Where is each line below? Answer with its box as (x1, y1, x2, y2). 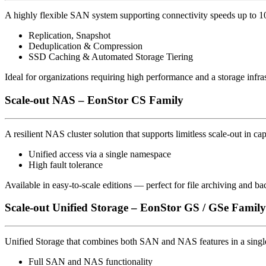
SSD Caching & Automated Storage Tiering (28, 52, 193, 62)
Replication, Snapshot (28, 30, 110, 41)
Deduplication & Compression (28, 41, 142, 52)
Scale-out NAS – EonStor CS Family (5, 93, 183, 106)
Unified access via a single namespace (28, 148, 171, 159)
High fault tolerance (28, 159, 103, 170)
